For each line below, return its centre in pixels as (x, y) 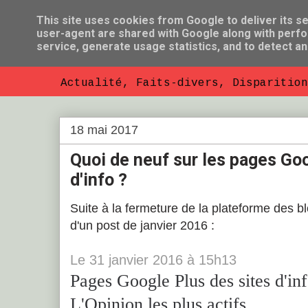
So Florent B (119, 53)
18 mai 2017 (104, 130)
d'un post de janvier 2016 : (142, 225)
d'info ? (99, 180)
